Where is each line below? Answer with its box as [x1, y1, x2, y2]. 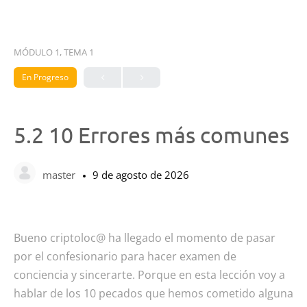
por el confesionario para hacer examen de [14, 249, 236, 264]
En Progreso [22, 71, 69, 83]
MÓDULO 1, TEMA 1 [14, 46, 94, 58]
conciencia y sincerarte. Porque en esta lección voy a [14, 267, 285, 282]
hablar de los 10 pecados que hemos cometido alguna [14, 286, 293, 301]
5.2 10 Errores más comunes [14, 121, 289, 148]
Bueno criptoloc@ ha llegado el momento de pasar [14, 230, 275, 245]
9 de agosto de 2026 [93, 167, 189, 182]
